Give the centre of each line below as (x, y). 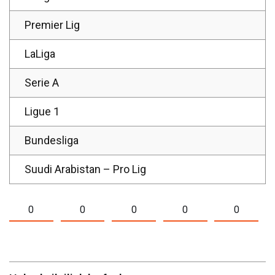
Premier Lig (52, 25)
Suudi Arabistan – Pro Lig (86, 169)
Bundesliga (52, 141)
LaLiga (40, 54)
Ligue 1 (42, 112)
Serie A (42, 83)
